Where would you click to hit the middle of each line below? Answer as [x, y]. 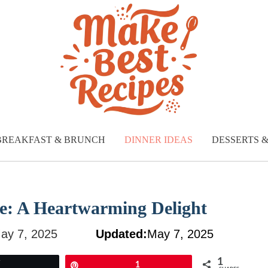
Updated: [121, 234]
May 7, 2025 [180, 234]
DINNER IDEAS [158, 140]
